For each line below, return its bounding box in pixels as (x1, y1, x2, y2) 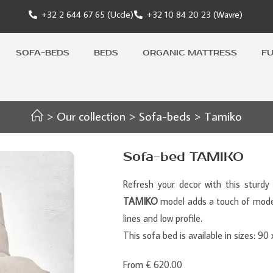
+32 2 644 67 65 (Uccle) (41, 9, 133, 20)
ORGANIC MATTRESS (142, 47, 237, 58)
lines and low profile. (123, 212, 202, 224)
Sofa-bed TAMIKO (123, 149, 244, 165)
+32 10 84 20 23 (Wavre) (147, 9, 243, 20)
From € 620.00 (123, 258, 182, 271)
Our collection (57, 108, 126, 124)
